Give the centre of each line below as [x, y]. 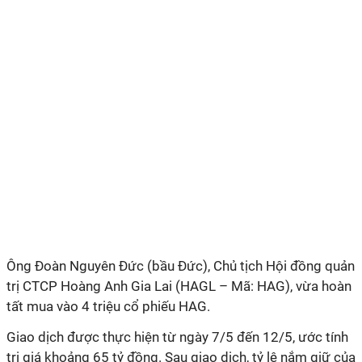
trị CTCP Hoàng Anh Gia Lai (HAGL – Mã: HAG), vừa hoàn [179, 286]
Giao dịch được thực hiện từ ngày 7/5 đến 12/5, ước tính [177, 337]
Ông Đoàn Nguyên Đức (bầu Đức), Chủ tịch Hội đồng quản [181, 266]
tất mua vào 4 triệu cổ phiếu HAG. [108, 306]
